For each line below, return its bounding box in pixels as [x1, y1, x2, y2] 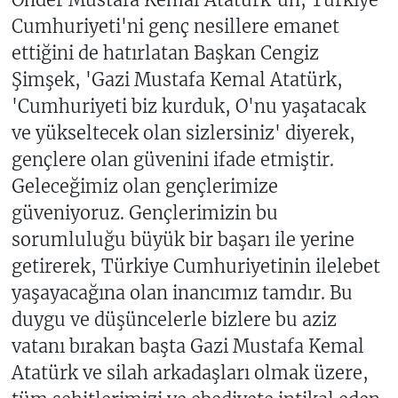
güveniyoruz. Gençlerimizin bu [11, 202, 278, 225]
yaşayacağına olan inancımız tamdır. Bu [11, 282, 353, 305]
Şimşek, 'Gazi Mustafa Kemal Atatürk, [11, 68, 343, 92]
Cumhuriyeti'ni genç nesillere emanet [11, 15, 339, 38]
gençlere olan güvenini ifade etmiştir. [11, 148, 334, 171]
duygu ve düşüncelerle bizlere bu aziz [11, 308, 337, 331]
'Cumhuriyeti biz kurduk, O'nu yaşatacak [11, 95, 366, 118]
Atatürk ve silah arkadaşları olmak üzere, [11, 362, 369, 385]
